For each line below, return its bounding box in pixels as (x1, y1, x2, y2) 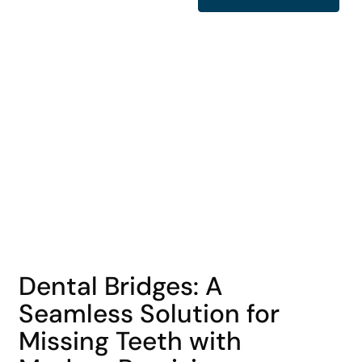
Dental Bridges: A (18, 270, 222, 302)
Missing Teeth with (18, 325, 242, 357)
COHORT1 (18, 256, 78, 273)
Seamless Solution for (18, 297, 280, 330)
